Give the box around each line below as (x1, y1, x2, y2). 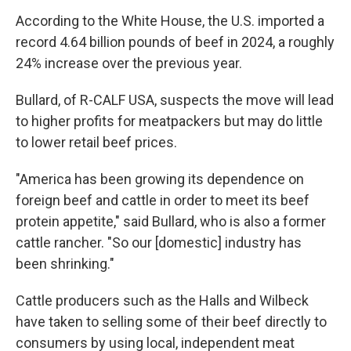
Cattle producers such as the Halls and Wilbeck (16, 292, 309, 309)
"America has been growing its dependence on (16, 171, 304, 187)
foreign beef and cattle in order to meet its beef (16, 192, 309, 208)
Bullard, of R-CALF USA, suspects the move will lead (16, 92, 334, 108)
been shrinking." (16, 255, 114, 272)
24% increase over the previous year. (16, 55, 242, 71)
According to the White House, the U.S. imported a (16, 13, 324, 29)
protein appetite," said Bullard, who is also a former (16, 213, 326, 230)
